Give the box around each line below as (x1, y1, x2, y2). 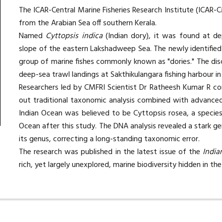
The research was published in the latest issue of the (19, 146, 203, 159)
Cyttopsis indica (46, 30, 103, 43)
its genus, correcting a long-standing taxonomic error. (19, 133, 200, 146)
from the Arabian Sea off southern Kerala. (19, 17, 159, 30)
